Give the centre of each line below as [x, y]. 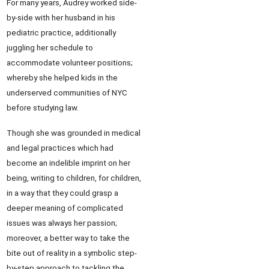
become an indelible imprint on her [68, 163]
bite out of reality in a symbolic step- [72, 253]
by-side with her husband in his [61, 18]
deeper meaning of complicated [65, 208]
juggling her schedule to [50, 48]
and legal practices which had [60, 148]
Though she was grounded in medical [74, 133]
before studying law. [43, 108]
